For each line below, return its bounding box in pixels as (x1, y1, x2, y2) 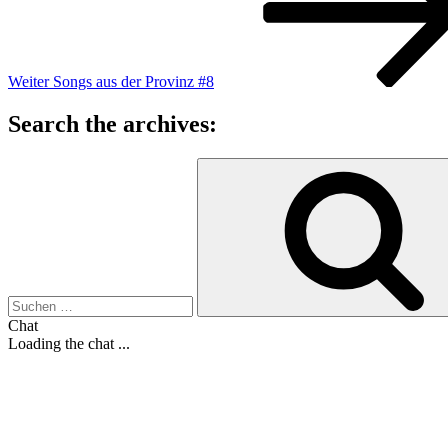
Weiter (8, 73, 49, 91)
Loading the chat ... (8, 334, 130, 352)
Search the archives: (8, 110, 217, 137)
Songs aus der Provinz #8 (53, 73, 214, 91)
